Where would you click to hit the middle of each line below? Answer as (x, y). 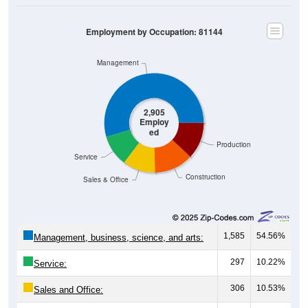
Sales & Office (106, 179)
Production (234, 144)
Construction (205, 177)
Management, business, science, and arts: (119, 237)
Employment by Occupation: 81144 (154, 32)
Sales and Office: (68, 289)
